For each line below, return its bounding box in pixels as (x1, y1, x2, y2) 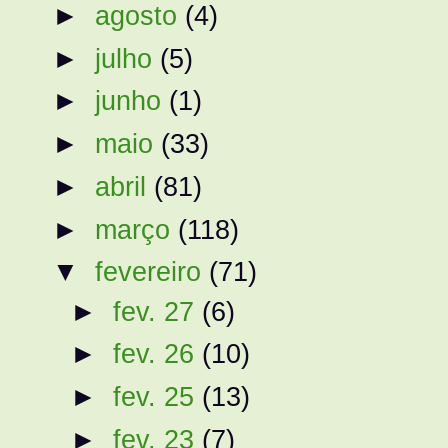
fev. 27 (112, 295, 202, 327)
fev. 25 (112, 381, 202, 413)
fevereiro (95, 256, 210, 288)
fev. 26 (112, 338, 202, 370)
